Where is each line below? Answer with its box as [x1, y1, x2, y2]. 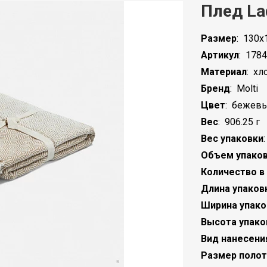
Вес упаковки [200, 133, 263, 144]
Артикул [200, 49, 239, 61]
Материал [200, 66, 247, 77]
